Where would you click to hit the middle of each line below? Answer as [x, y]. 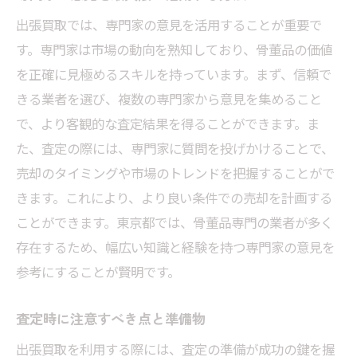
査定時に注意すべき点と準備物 [111, 319]
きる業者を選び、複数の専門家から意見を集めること [169, 99]
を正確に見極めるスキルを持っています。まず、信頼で [174, 75]
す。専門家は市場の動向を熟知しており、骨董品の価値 [174, 50]
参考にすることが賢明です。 [98, 272]
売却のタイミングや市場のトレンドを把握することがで [175, 173]
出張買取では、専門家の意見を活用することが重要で [169, 25]
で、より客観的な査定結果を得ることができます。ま [168, 124]
